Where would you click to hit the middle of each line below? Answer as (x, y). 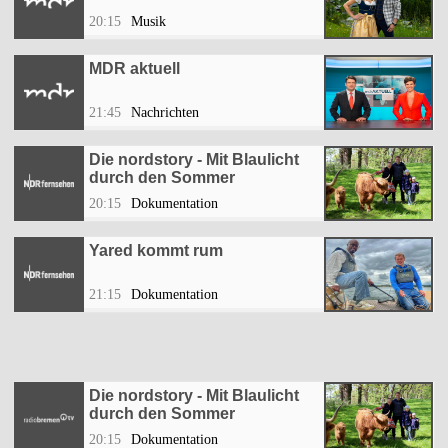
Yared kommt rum (156, 251)
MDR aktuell (134, 69)
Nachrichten (165, 113)
